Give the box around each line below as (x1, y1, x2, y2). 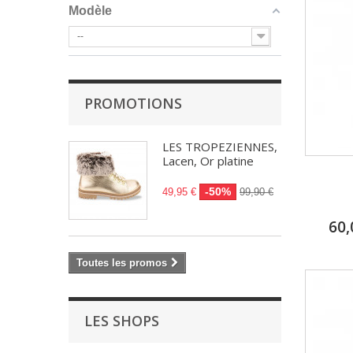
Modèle (69, 4, 112, 17)
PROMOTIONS (84, 94, 182, 113)
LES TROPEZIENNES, (162, 139, 277, 154)
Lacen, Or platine (162, 153, 254, 169)
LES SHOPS (84, 311, 159, 330)
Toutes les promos (76, 257, 167, 269)
